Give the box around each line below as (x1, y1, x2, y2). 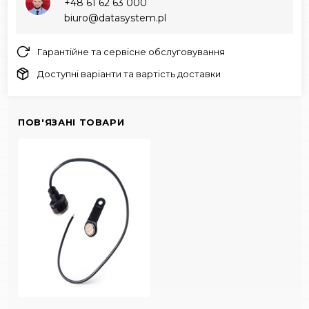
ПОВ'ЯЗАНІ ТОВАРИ (18, 116, 125, 128)
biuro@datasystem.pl (64, 11, 166, 24)
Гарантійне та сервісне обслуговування (37, 46, 225, 57)
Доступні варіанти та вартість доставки (37, 68, 221, 79)
